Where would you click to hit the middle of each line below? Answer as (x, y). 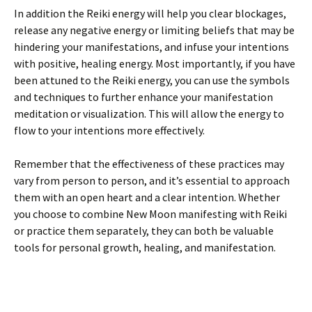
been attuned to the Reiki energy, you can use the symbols (152, 80)
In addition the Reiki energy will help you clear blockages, (150, 13)
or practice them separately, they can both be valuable (144, 231)
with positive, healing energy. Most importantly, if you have (155, 63)
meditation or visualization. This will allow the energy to (149, 114)
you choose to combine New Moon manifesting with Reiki (150, 214)
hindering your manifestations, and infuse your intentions (151, 47)
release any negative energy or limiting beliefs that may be (154, 30)
